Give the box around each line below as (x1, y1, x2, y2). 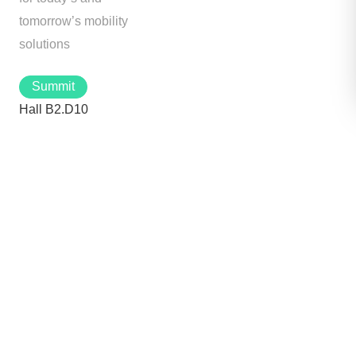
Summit (32, 79, 75, 93)
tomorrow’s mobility (19, 14, 128, 28)
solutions (19, 37, 70, 51)
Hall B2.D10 (19, 103, 88, 116)
